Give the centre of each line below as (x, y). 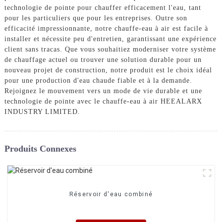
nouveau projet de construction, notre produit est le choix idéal (108, 70)
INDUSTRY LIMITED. (42, 111)
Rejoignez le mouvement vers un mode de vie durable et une (103, 91)
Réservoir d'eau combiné (111, 194)
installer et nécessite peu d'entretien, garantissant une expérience (110, 39)
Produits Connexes (40, 148)
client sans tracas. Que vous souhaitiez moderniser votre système (110, 49)
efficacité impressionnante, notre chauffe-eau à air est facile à (106, 28)
